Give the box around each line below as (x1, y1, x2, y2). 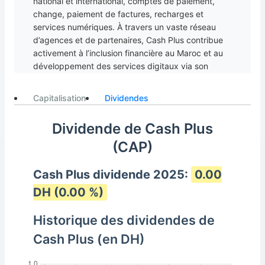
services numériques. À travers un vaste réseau (33, 22, 216, 32)
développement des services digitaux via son (33, 61, 208, 71)
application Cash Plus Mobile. (33, 74, 146, 84)
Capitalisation (33, 93, 86, 103)
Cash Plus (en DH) (33, 231, 145, 247)
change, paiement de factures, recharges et (33, 9, 203, 19)
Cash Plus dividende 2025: (33, 167, 191, 182)
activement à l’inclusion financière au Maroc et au (33, 48, 223, 58)
